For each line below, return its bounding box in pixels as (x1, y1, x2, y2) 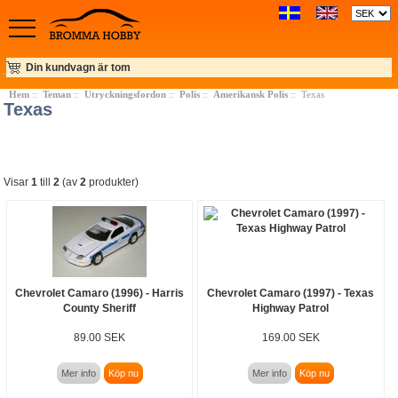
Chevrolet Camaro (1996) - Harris (15, 286, 185, 299)
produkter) (86, 176, 139, 187)
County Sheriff (63, 301, 137, 314)
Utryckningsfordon (84, 89, 166, 99)
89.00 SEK (74, 331, 126, 343)
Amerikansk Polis (212, 89, 288, 99)
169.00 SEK (261, 331, 320, 343)
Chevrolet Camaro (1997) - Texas (207, 286, 375, 299)
